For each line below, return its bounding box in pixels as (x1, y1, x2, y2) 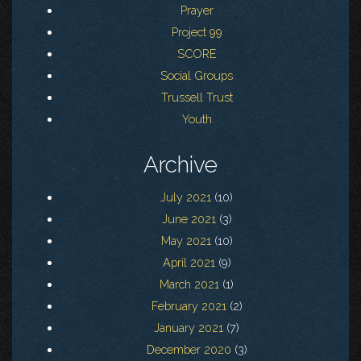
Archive (143, 151, 218, 179)
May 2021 (160, 234, 211, 248)
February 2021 (151, 299, 226, 313)
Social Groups (160, 68, 233, 83)
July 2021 (160, 190, 211, 205)
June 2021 (161, 212, 216, 226)
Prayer (180, 3, 214, 18)
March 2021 (160, 277, 219, 292)
